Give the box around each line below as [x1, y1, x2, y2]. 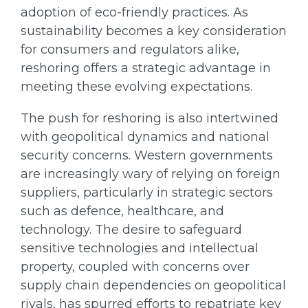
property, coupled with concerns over [21, 259, 250, 275]
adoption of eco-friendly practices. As [21, 5, 248, 21]
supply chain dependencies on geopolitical [21, 278, 286, 294]
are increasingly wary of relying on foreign [21, 166, 280, 182]
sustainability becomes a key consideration [21, 23, 287, 39]
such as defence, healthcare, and [21, 203, 224, 219]
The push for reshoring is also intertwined [21, 111, 278, 126]
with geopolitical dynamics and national [21, 129, 269, 145]
